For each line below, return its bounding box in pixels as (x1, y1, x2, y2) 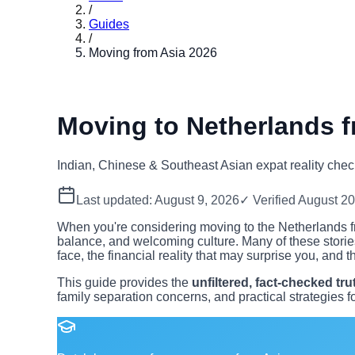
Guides (89, 17, 129, 31)
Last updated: (76, 193, 155, 207)
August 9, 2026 (155, 193, 239, 207)
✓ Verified (239, 193, 298, 207)
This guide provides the (57, 275, 192, 289)
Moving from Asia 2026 (89, 46, 217, 59)
